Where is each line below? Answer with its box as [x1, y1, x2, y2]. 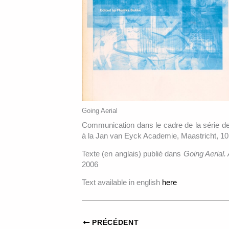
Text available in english [82, 178, 160, 187]
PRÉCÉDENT [89, 218, 139, 226]
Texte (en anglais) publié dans [82, 149, 184, 158]
